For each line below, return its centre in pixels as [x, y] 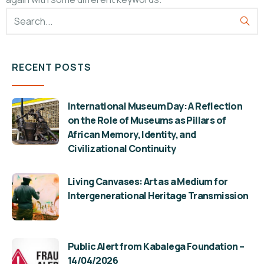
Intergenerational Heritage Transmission [158, 195]
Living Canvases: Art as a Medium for [148, 181]
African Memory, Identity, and [132, 134]
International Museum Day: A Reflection [155, 106]
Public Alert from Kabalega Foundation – [156, 246]
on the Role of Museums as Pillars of [147, 120]
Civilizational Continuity [122, 148]
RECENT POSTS [52, 67]
